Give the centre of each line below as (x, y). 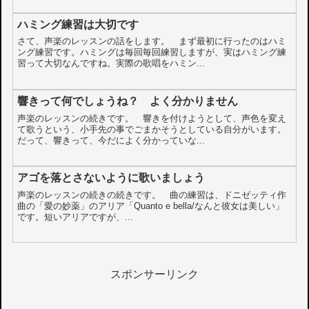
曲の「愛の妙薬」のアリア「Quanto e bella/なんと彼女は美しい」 (151, 206)
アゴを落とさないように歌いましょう (111, 178)
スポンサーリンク (154, 275)
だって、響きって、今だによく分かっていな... (111, 140)
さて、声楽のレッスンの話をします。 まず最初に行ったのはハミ (152, 41)
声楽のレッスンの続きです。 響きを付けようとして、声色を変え (152, 118)
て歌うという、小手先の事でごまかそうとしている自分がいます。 (152, 129)
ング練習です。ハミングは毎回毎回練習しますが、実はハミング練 (152, 52)
